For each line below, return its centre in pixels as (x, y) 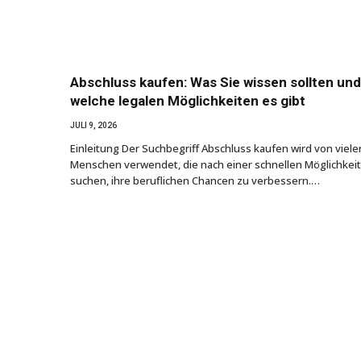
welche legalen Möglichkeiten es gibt (188, 100)
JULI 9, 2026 (93, 125)
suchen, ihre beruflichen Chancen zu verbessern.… (195, 180)
